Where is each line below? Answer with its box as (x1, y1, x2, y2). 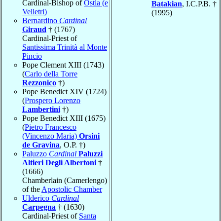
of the (22, 184, 41, 193)
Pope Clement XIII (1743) (22, 60, 104, 69)
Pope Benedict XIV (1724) (22, 87, 107, 96)
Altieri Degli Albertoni (22, 158, 96, 167)
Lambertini (22, 105, 60, 113)
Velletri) (22, 7, 47, 16)
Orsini (79, 131, 100, 140)
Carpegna (22, 202, 56, 211)
